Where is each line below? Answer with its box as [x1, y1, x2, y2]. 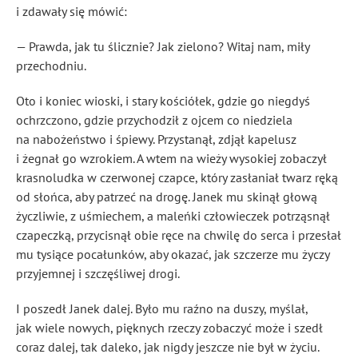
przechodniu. [16, 58, 86, 74]
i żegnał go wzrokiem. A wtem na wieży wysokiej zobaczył [16, 150, 327, 166]
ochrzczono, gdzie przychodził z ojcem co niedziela [16, 112, 292, 128]
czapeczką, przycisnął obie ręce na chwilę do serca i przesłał [16, 227, 341, 243]
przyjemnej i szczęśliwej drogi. [16, 265, 180, 281]
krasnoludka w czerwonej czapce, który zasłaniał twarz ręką [16, 169, 338, 185]
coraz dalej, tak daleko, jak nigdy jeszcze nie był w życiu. [16, 339, 319, 355]
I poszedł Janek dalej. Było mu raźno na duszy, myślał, [16, 300, 308, 316]
